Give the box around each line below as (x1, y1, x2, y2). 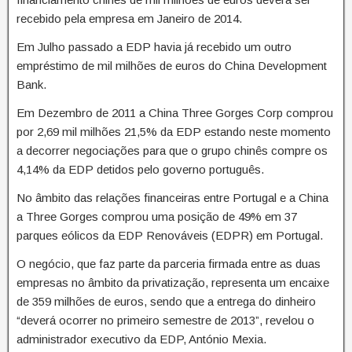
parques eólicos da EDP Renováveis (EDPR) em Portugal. (16, 229, 323, 243)
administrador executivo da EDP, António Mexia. (16, 332, 266, 346)
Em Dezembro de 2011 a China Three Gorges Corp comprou (16, 106, 333, 120)
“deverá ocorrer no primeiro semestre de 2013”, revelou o (16, 313, 314, 328)
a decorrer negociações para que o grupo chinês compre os (16, 144, 328, 158)
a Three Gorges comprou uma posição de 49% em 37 (16, 210, 297, 224)
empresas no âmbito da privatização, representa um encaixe (16, 276, 329, 290)
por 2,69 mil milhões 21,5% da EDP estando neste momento (16, 125, 331, 139)
